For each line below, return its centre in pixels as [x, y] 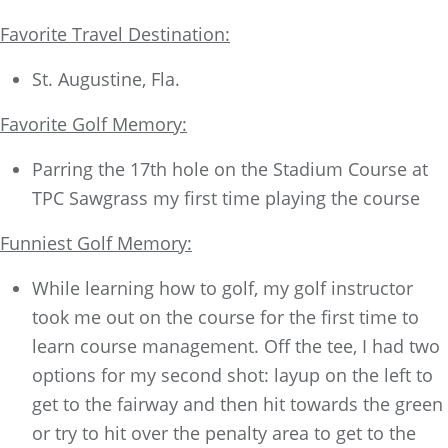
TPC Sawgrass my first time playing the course [226, 198]
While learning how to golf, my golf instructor [222, 288]
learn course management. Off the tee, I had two [236, 346]
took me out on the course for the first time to [225, 317]
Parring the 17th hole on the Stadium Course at [230, 169]
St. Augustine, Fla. [106, 79]
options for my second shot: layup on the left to [232, 375]
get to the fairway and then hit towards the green [237, 404]
